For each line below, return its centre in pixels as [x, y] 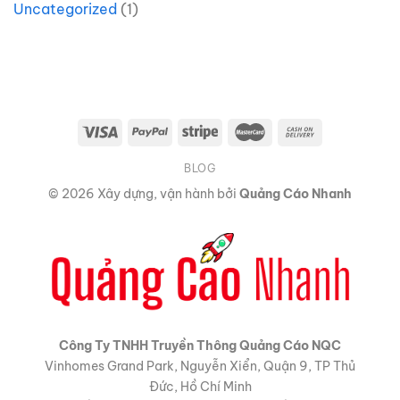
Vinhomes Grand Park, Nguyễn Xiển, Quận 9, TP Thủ [200, 367]
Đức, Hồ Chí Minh [200, 387]
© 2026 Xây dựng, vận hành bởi [144, 193]
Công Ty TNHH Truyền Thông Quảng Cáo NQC [200, 346]
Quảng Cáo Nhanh [296, 193]
